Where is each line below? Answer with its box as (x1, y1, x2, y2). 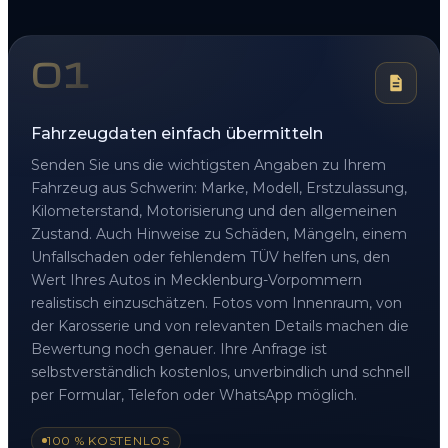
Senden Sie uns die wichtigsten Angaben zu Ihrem (31, 155, 386, 174)
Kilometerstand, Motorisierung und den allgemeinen (31, 201, 397, 220)
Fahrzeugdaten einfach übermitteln (31, 123, 324, 143)
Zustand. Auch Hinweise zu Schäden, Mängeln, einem (31, 224, 407, 243)
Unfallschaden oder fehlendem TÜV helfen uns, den (31, 247, 390, 266)
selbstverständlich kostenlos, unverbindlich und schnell (31, 362, 410, 381)
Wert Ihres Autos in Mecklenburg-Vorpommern (31, 270, 362, 289)
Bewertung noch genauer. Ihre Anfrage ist (31, 339, 327, 358)
